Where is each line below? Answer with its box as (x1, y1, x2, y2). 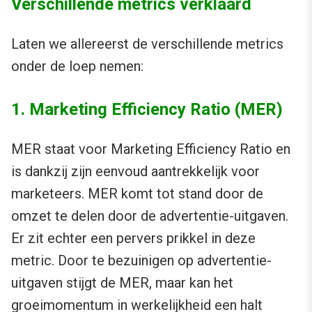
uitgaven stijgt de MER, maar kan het (11, 274, 233, 292)
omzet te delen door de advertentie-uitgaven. (11, 208, 288, 225)
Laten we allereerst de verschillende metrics (11, 36, 283, 53)
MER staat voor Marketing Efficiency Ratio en (11, 141, 290, 158)
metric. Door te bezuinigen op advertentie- (11, 252, 272, 270)
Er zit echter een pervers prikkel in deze (11, 230, 256, 247)
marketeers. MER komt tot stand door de (11, 185, 263, 203)
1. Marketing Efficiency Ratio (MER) (11, 100, 283, 120)
